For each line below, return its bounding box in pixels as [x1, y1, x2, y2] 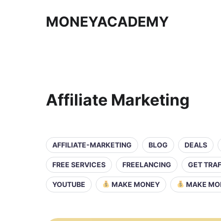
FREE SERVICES [52, 160, 106, 169]
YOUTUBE [52, 180, 85, 188]
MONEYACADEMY [46, 13, 169, 30]
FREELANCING [122, 160, 171, 169]
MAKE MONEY [110, 180, 160, 188]
